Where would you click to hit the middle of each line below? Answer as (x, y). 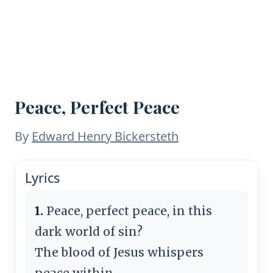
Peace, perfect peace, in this (128, 211)
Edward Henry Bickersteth (105, 136)
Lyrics (42, 177)
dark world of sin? (89, 231)
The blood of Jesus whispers (119, 252)
